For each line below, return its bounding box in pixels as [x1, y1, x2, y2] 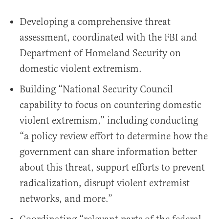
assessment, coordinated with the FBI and [20, 31, 197, 44]
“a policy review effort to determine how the [20, 130, 208, 143]
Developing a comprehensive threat [20, 16, 171, 28]
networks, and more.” [20, 193, 112, 205]
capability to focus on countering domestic [20, 99, 201, 111]
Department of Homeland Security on [20, 47, 181, 60]
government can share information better [20, 146, 197, 158]
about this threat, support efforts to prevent [20, 161, 205, 174]
